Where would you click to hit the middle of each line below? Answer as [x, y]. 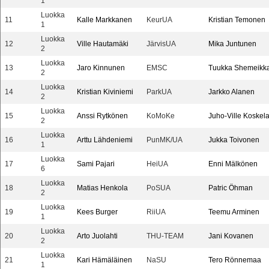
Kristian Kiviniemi [105, 92]
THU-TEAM [165, 236]
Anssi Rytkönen [102, 116]
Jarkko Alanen [231, 92]
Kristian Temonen [237, 20]
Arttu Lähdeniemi [105, 140]
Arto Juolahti [97, 236]
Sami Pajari [96, 164]
